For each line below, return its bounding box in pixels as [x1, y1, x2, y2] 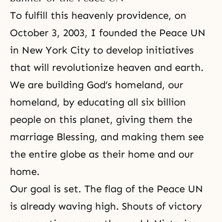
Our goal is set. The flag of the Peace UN [10, 183, 203, 195]
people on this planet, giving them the [10, 113, 192, 125]
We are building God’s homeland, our [10, 79, 183, 91]
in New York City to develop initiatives [10, 44, 194, 56]
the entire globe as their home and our [10, 148, 194, 160]
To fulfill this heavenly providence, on [10, 9, 186, 21]
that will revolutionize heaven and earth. [10, 61, 204, 73]
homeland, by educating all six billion [10, 96, 186, 108]
